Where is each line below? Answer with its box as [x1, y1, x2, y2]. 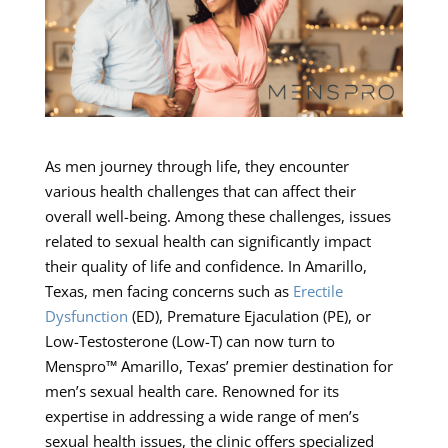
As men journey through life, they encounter [44, 156, 349, 177]
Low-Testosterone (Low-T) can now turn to [44, 331, 335, 352]
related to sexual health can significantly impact [44, 231, 371, 252]
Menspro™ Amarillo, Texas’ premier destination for [44, 356, 393, 377]
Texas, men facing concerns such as [44, 281, 293, 302]
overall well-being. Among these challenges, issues [44, 206, 391, 227]
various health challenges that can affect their [44, 181, 356, 202]
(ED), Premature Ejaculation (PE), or [127, 306, 371, 327]
